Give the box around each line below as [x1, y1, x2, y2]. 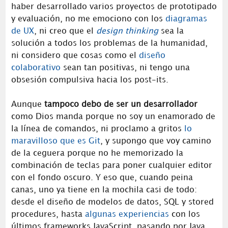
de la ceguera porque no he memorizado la [11, 149, 183, 157]
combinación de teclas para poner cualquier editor [11, 161, 212, 169]
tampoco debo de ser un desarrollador [41, 100, 197, 108]
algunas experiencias [84, 210, 169, 218]
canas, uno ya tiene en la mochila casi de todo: [11, 186, 197, 194]
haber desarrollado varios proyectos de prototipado [11, 3, 217, 11]
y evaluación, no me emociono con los [11, 15, 165, 23]
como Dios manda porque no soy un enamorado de [11, 112, 215, 121]
